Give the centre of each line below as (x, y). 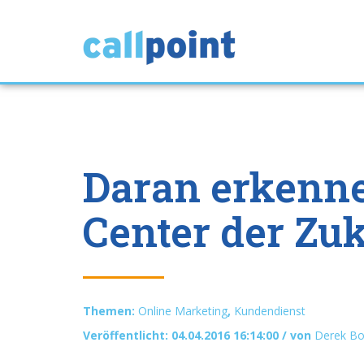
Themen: (110, 310)
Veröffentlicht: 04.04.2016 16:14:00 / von (199, 335)
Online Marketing (183, 310)
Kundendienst (270, 310)
